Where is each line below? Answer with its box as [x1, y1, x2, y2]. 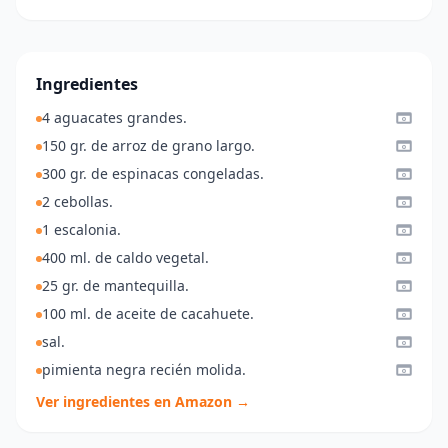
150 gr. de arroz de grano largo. [42, 135, 255, 155]
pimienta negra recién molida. [42, 359, 246, 379]
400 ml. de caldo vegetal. [42, 247, 209, 267]
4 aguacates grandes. [42, 107, 187, 127]
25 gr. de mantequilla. [42, 275, 189, 295]
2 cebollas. [42, 191, 113, 211]
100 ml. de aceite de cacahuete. [42, 303, 254, 323]
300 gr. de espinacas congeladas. [42, 163, 264, 183]
